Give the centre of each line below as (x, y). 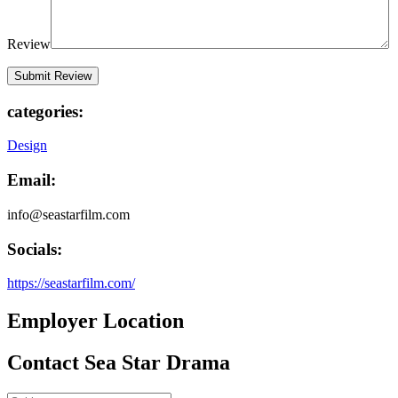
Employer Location (96, 321)
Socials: (35, 249)
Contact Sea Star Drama (119, 363)
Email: (32, 180)
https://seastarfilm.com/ (71, 283)
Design (27, 146)
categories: (45, 111)
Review (29, 44)
